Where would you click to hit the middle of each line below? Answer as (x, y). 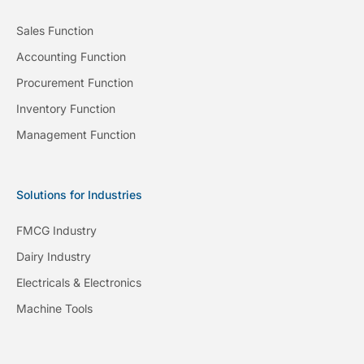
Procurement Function (75, 82)
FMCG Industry (56, 230)
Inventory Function (66, 108)
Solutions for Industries (79, 194)
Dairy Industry (54, 256)
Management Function (76, 134)
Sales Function (55, 30)
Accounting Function (71, 56)
